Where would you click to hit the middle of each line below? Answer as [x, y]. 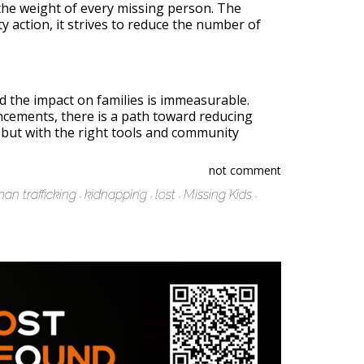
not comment [245, 170]
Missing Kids [218, 195]
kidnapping [116, 195]
